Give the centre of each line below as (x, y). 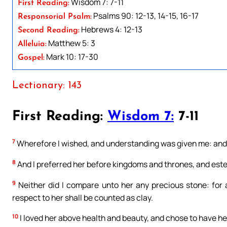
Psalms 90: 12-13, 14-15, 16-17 (145, 15)
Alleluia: (32, 44)
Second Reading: (49, 30)
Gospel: (31, 58)
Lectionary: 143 (47, 85)
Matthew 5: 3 (71, 43)
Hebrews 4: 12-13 (111, 29)
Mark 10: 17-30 (71, 56)
